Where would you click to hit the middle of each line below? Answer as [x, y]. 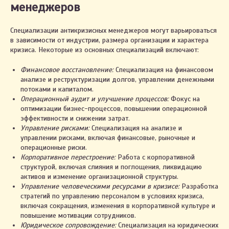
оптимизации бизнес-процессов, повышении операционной [114, 109]
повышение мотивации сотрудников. [78, 215]
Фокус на [184, 99]
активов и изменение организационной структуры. [99, 177]
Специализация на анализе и [136, 128]
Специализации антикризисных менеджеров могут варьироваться [113, 30]
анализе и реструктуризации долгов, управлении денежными [117, 79]
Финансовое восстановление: [67, 70]
